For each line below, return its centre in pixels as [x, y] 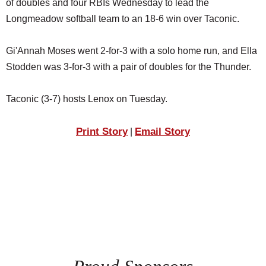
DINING [21, 36]
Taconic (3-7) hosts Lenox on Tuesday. [87, 99]
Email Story [162, 131]
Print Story [102, 131]
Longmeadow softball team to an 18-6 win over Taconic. [123, 18]
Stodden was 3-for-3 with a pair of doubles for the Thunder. [129, 66]
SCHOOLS [28, 12]
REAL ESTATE [35, 60]
